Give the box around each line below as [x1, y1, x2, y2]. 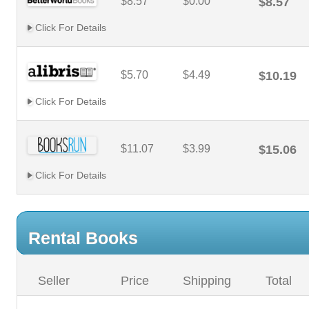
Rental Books [28, 228, 138, 248]
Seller [38, 274, 70, 288]
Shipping [183, 274, 231, 288]
